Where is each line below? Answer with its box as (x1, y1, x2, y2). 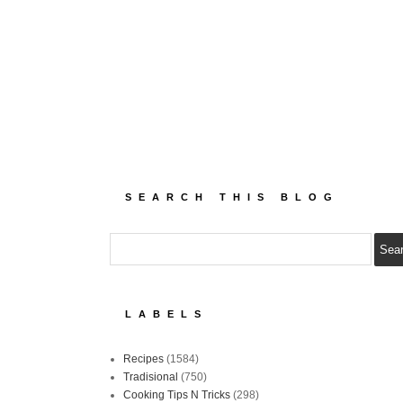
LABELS (125, 308, 208, 319)
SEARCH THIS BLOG (125, 191, 339, 202)
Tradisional (123, 370, 178, 383)
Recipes (123, 352, 164, 365)
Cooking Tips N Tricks (123, 388, 230, 401)
